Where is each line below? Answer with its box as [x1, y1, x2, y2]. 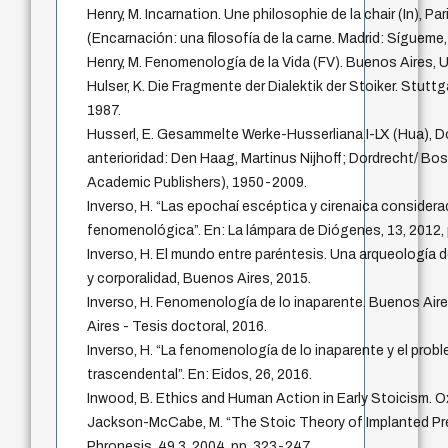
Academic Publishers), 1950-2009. [87, 175, 308, 191]
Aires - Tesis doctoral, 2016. [87, 319, 268, 335]
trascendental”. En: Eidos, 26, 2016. [87, 367, 313, 383]
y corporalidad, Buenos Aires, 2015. [87, 271, 312, 287]
